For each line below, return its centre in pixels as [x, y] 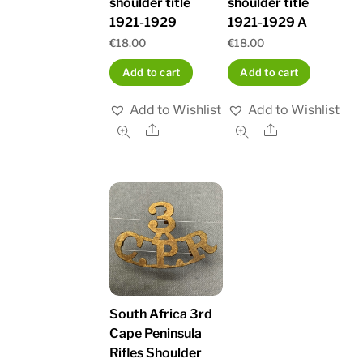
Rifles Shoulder [156, 352]
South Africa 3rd [161, 314]
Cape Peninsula [156, 333]
